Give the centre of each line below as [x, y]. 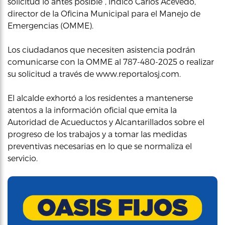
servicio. [23, 158]
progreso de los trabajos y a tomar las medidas [97, 134]
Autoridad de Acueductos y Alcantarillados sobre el [106, 122]
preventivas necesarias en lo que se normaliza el [100, 146]
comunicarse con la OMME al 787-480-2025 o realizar [111, 62]
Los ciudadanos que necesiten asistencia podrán [101, 49]
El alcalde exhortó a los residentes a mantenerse [100, 98]
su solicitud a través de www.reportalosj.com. [94, 74]
